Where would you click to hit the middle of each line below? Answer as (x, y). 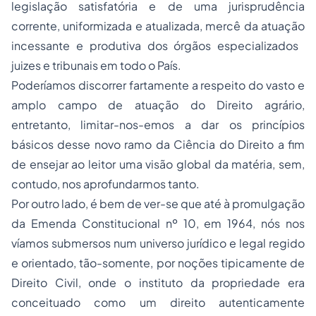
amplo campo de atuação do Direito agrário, (158, 105)
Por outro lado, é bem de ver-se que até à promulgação (158, 203)
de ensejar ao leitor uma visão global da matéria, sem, (158, 164)
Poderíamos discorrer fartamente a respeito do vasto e (158, 85)
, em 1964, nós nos (250, 223)
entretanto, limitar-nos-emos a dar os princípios (158, 124)
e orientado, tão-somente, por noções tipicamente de (158, 263)
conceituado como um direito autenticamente (158, 302)
